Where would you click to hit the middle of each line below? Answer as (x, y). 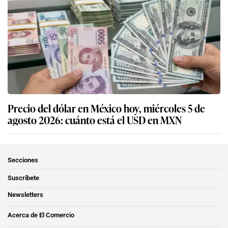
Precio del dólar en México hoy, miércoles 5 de (106, 108)
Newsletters (25, 194)
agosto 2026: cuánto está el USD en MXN (95, 119)
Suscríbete (23, 178)
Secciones (23, 160)
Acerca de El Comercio (41, 215)
